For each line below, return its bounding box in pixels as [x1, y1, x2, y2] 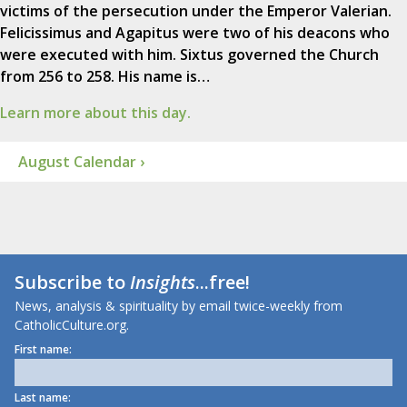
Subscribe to [15, 270, 130, 295]
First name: [15, 342, 72, 358]
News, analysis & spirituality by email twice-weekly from [15, 297, 342, 315]
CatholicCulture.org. [15, 316, 129, 334]
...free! [195, 270, 250, 295]
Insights [130, 270, 195, 295]
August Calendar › [18, 152, 144, 173]
